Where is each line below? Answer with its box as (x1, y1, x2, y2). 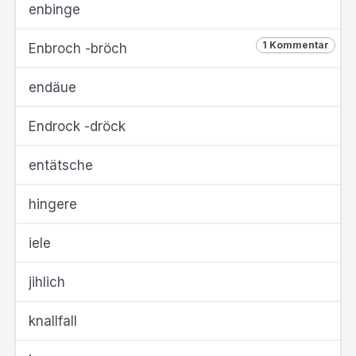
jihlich (29, 274, 65, 290)
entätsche (29, 157, 93, 173)
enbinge (29, 2, 80, 17)
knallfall (29, 313, 77, 329)
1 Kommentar (262, 39, 329, 51)
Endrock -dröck (29, 118, 126, 134)
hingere (29, 196, 77, 212)
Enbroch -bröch (29, 41, 127, 56)
